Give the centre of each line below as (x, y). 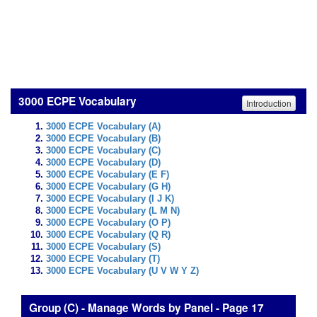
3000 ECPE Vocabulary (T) (103, 259)
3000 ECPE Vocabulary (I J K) (110, 199)
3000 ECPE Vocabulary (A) (103, 127)
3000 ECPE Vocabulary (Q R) (108, 235)
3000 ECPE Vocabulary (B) (103, 139)
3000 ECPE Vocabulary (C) (103, 151)
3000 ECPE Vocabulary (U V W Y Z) (122, 271)
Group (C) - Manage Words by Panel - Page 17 (145, 308)
